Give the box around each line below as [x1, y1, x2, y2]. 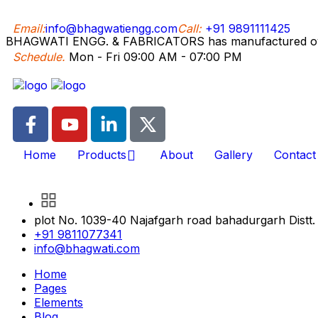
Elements [34, 295, 83, 309]
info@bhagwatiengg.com [45, 21, 177, 35]
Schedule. [13, 50, 65, 64]
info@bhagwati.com [34, 241, 140, 256]
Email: [13, 21, 45, 35]
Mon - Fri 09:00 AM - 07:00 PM [65, 50, 242, 64]
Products [77, 148, 126, 162]
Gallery [214, 148, 253, 162]
